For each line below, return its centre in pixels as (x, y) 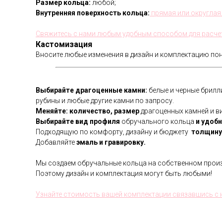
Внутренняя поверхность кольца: (93, 13)
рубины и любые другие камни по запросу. (105, 101)
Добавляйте (56, 142)
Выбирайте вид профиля (78, 121)
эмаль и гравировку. (111, 142)
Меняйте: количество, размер (87, 111)
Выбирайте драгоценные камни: (91, 90)
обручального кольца (158, 121)
